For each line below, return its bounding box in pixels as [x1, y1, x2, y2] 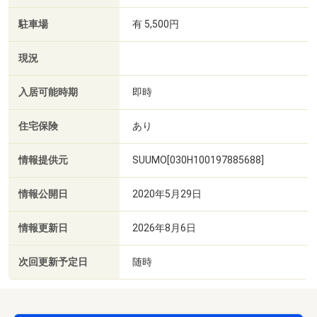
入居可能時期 [18, 86, 78, 98]
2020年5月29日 [132, 188, 202, 200]
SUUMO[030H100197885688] [132, 154, 264, 166]
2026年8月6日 [132, 221, 196, 234]
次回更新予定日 [18, 255, 88, 268]
